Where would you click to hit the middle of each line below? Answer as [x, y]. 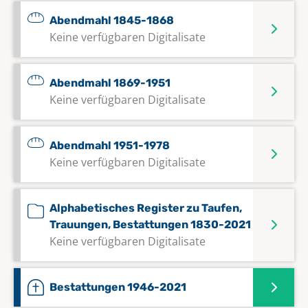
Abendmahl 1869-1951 [110, 82]
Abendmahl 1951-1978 [110, 145]
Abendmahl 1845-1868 [112, 20]
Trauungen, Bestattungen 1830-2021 [150, 224]
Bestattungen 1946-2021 [118, 287]
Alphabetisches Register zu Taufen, [146, 208]
